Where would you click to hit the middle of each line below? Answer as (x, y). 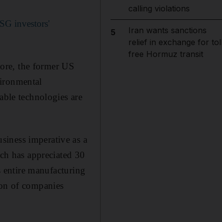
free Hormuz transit (166, 54)
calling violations (159, 8)
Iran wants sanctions (167, 30)
